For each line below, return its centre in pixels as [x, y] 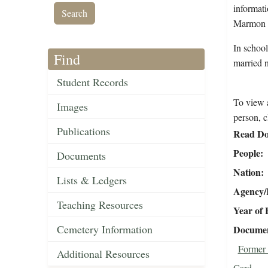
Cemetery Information [105, 229]
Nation [247, 172]
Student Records [92, 82]
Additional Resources [103, 254]
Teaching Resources [100, 205]
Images [72, 107]
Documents [81, 156]
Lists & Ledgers [92, 180]
